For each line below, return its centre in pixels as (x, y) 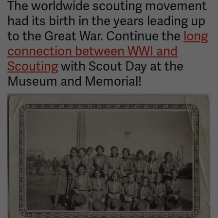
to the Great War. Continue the (95, 36)
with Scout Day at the (121, 67)
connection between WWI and (92, 52)
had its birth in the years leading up (106, 21)
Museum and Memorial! (74, 82)
